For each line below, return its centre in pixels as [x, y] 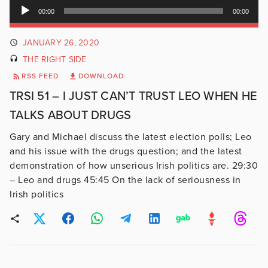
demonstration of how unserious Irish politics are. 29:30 [134, 166]
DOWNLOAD [101, 76]
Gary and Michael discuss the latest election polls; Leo [131, 137]
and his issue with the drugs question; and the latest [126, 152]
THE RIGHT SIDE [55, 59]
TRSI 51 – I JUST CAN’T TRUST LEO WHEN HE [133, 97]
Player [22, 20]
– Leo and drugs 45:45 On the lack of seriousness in [125, 180]
